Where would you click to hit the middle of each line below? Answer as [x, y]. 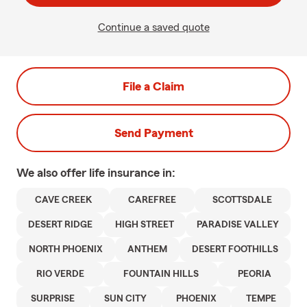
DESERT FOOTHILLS [235, 249]
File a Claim [153, 86]
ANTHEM [147, 249]
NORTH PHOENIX [66, 249]
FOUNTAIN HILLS [161, 274]
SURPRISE [53, 299]
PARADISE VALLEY [238, 225]
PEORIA [254, 274]
